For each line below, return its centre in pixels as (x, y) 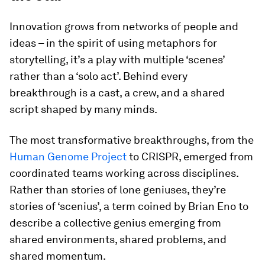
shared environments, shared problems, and (118, 239)
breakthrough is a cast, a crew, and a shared (117, 93)
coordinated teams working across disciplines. (124, 173)
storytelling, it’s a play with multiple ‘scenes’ (117, 59)
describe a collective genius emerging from (115, 223)
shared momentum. (58, 256)
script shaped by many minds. (83, 109)
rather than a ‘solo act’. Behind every (98, 76)
